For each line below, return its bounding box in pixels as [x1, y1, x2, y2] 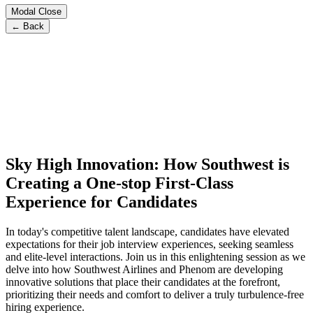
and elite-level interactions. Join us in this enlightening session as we [6, 250, 305, 263]
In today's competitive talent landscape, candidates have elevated [6, 225, 289, 238]
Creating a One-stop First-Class [6, 173, 233, 192]
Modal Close [11, 6, 61, 17]
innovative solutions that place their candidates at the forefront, [6, 275, 280, 288]
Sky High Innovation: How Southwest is [6, 154, 289, 173]
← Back [11, 20, 44, 31]
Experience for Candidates [6, 192, 197, 211]
